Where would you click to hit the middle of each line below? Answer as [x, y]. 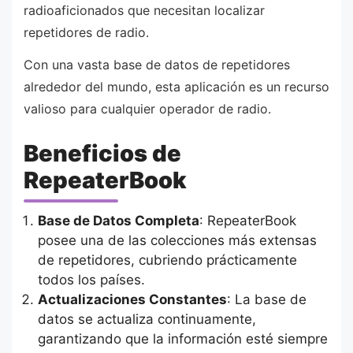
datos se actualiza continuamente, [147, 320]
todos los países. [91, 280]
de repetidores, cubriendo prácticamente [167, 260]
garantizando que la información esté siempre [182, 339]
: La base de [266, 300]
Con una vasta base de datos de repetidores [157, 65]
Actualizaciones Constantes [132, 300]
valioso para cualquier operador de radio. [147, 109]
